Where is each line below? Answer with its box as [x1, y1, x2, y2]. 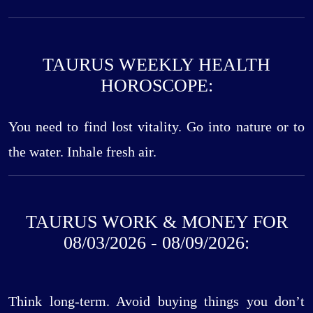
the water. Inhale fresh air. [8, 144, 156, 160]
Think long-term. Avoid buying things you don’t [8, 293, 305, 310]
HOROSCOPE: [100, 75, 213, 96]
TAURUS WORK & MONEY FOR [25, 212, 288, 233]
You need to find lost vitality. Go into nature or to [8, 119, 305, 135]
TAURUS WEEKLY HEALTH [43, 54, 270, 75]
